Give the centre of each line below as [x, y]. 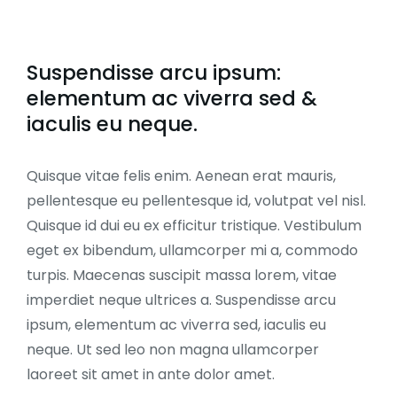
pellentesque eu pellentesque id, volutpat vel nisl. [196, 200]
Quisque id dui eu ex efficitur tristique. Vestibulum [194, 225]
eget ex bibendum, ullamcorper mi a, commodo [192, 250]
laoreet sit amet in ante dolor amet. [151, 374]
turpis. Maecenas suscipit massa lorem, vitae [182, 275]
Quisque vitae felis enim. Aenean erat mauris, [181, 175]
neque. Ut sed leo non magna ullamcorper [173, 349]
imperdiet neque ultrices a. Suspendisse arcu [181, 300]
